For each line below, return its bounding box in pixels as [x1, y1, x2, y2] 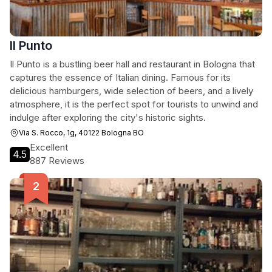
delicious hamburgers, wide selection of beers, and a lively [10, 85, 253, 97]
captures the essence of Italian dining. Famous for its [10, 72, 231, 83]
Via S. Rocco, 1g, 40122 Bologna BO [19, 128, 144, 137]
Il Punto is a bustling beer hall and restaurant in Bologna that [10, 58, 255, 70]
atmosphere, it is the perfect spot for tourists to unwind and [10, 98, 258, 110]
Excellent [30, 141, 68, 153]
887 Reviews [30, 155, 84, 166]
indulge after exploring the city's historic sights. [10, 112, 206, 123]
